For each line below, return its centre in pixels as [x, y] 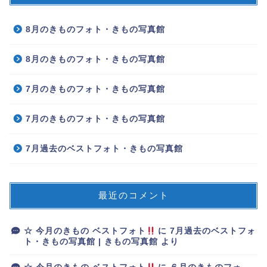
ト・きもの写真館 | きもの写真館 [91, 242]
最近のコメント [133, 195]
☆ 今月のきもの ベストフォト [85, 231]
